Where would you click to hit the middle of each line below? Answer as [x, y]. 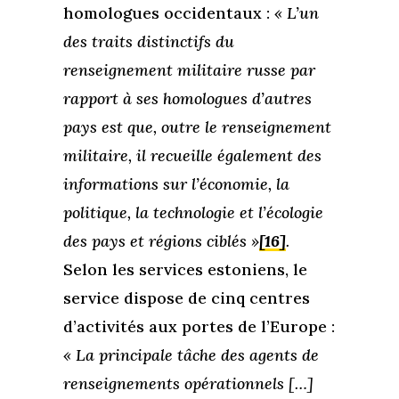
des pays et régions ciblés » [161, 241]
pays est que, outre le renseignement [197, 127]
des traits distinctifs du [148, 42]
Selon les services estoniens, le [185, 270]
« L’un [296, 13]
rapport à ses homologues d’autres [187, 99]
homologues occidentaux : [168, 13]
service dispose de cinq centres [186, 298]
